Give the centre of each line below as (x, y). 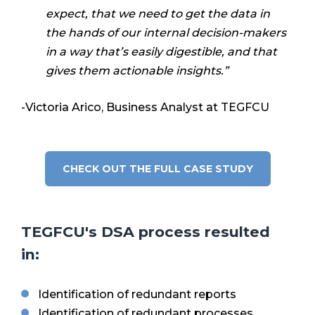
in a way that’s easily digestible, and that (161, 51)
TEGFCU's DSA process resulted (146, 231)
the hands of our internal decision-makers (166, 32)
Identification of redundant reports (137, 294)
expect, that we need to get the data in (158, 13)
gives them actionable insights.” (137, 70)
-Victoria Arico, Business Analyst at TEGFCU (145, 108)
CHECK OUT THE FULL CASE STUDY (157, 169)
